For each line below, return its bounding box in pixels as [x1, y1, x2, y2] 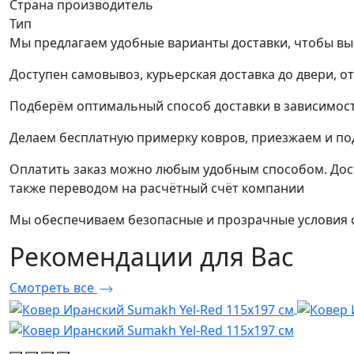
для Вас [200, 239, 293, 274]
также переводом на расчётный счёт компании [9, 179, 304, 198]
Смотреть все [9, 279, 97, 297]
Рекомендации [9, 239, 200, 274]
